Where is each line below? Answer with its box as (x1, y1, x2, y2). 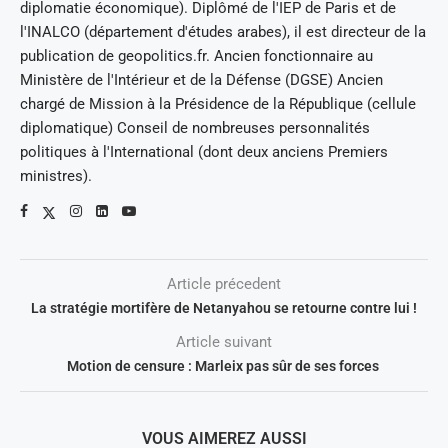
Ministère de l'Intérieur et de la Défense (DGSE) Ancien (20, 71, 383, 90)
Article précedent (167, 275, 281, 294)
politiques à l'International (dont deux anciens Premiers (20, 143, 388, 162)
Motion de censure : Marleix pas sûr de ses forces (66, 358, 382, 375)
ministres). (20, 167, 92, 186)
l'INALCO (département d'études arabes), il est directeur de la (20, 23, 426, 42)
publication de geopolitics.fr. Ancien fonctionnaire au (20, 47, 373, 66)
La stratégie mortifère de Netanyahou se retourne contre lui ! (31, 300, 417, 317)
